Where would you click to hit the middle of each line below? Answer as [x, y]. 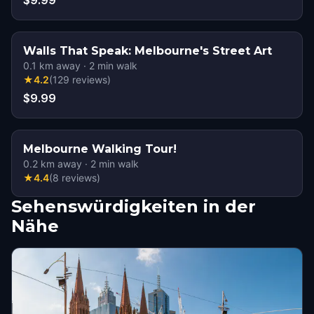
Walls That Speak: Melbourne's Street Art [148, 51]
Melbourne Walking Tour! [100, 149]
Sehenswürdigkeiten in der [134, 206]
